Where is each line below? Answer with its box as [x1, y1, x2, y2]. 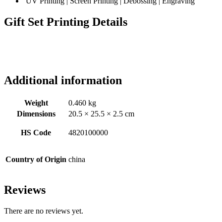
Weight [24, 99, 48, 108]
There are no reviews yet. [4, 207, 83, 216]
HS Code [21, 128, 51, 137]
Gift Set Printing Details [4, 15, 127, 28]
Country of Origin [5, 155, 66, 164]
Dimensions [16, 110, 55, 118]
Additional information [4, 74, 122, 87]
